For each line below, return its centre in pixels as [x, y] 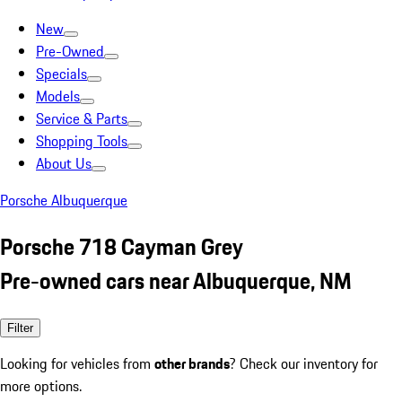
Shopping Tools [82, 141]
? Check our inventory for [304, 363]
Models [58, 96]
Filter [20, 328]
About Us [64, 163]
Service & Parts [82, 118]
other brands [192, 363]
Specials [61, 74]
